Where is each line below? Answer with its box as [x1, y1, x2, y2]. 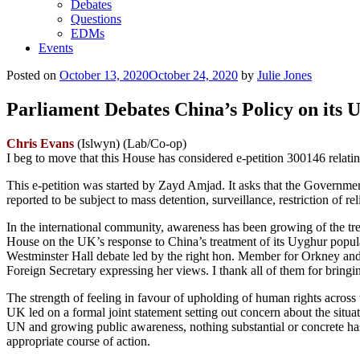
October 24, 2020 [149, 68, 238, 82]
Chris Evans [6, 136, 74, 150]
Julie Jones [257, 68, 312, 82]
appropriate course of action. [6, 333, 150, 348]
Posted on [6, 68, 56, 82]
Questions [71, 12, 121, 26]
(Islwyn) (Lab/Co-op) [74, 136, 186, 150]
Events [39, 41, 73, 55]
